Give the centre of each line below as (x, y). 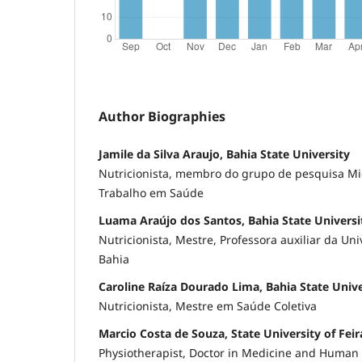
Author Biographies (162, 116)
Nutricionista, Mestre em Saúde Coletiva (208, 305)
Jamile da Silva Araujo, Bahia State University (224, 154)
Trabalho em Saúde (151, 193)
